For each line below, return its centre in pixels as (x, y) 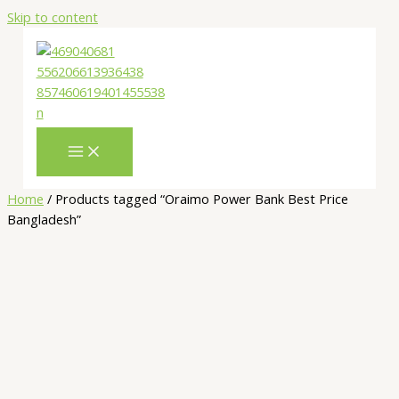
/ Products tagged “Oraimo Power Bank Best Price (196, 199)
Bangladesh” (44, 220)
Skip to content (53, 17)
